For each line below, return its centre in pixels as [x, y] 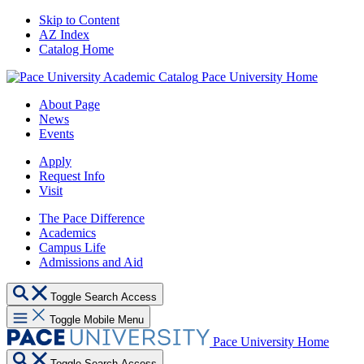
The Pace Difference [92, 218]
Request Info [72, 176]
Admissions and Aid [91, 262]
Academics [67, 233]
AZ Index [64, 35]
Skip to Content [79, 20]
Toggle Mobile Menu [97, 320]
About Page [69, 104]
